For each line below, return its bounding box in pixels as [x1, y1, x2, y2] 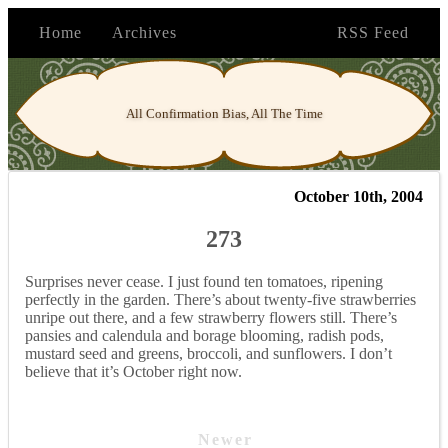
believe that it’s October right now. [25, 362, 242, 380]
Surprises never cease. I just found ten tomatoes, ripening [25, 272, 383, 290]
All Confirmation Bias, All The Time [125, 106, 323, 121]
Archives [112, 24, 177, 41]
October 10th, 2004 [294, 188, 423, 205]
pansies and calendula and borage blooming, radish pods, [25, 326, 384, 344]
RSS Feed [337, 24, 409, 41]
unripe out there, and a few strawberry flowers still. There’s [25, 308, 397, 326]
